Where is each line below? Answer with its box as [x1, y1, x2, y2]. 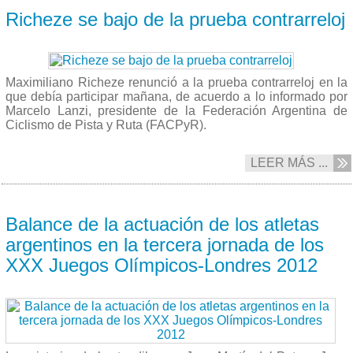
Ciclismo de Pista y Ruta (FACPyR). [6, 117, 206, 132]
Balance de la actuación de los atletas [6, 213, 319, 235]
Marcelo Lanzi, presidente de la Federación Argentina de [6, 103, 347, 117]
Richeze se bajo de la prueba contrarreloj [6, 8, 345, 30]
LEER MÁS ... [251, 155, 328, 169]
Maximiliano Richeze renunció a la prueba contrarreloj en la [6, 75, 347, 89]
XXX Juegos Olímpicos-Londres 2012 [6, 254, 318, 276]
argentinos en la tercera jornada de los [6, 233, 324, 255]
